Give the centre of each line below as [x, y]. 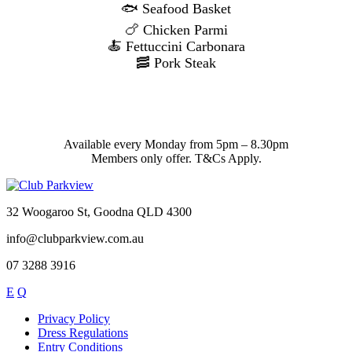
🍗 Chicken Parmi [176, 29]
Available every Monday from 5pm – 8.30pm [176, 144]
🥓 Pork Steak [176, 62]
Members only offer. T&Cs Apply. [176, 158]
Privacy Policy [74, 318]
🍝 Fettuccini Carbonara [176, 46]
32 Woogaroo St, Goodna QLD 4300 [99, 211]
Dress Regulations [83, 332]
